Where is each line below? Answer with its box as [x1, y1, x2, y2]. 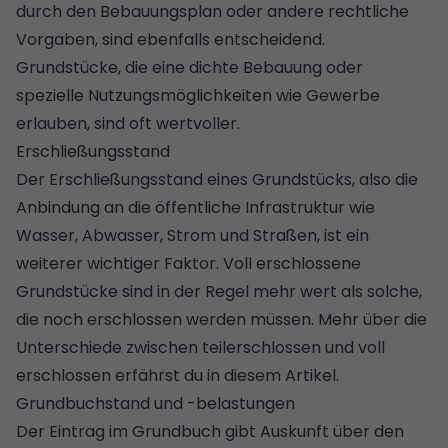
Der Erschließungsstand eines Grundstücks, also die [16, 167, 418, 191]
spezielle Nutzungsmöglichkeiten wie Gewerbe [16, 83, 380, 107]
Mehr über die [318, 307, 427, 331]
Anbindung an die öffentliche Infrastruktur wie [16, 195, 375, 219]
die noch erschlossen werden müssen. [16, 307, 318, 331]
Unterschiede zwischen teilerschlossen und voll [16, 335, 385, 359]
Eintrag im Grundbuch [49, 419, 221, 443]
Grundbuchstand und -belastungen [16, 391, 295, 415]
